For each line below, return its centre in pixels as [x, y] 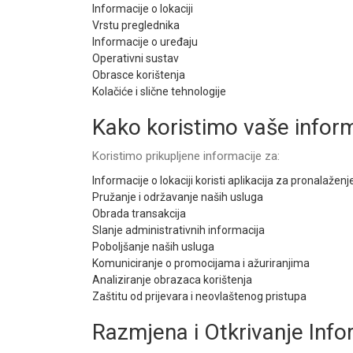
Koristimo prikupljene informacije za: [186, 156]
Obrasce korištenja [139, 75]
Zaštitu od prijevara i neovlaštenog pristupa [199, 296]
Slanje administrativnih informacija [178, 230]
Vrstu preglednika [136, 25]
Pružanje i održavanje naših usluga [178, 197]
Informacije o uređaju [145, 42]
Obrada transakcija [139, 214]
